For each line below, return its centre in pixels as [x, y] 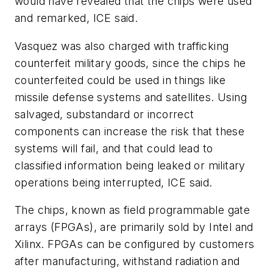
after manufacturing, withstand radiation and [127, 261]
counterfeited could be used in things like [120, 80]
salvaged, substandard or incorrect [105, 114]
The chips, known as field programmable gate [133, 210]
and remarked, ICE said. [76, 18]
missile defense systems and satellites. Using [131, 97]
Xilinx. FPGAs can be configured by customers [135, 244]
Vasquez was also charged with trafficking [122, 46]
